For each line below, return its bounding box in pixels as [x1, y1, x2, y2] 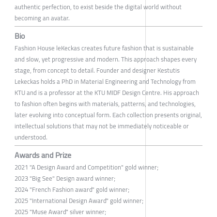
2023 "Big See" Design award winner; [15, 172, 115, 184]
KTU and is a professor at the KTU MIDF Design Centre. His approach [15, 86, 199, 98]
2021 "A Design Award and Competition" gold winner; [15, 161, 158, 173]
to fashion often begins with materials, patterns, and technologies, [15, 97, 196, 109]
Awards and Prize [15, 147, 71, 162]
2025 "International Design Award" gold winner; [15, 194, 143, 206]
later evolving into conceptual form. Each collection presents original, [15, 108, 202, 121]
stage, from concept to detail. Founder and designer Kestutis [15, 64, 180, 76]
